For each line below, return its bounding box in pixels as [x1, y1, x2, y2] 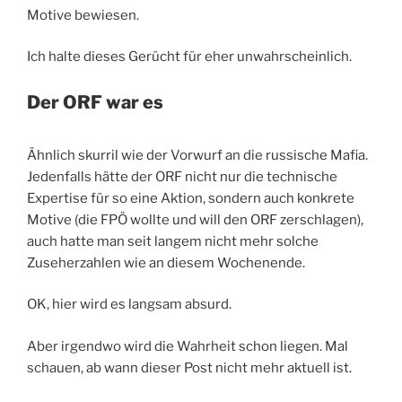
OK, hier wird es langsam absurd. [27, 296, 232, 313]
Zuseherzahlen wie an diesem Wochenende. [27, 254, 305, 271]
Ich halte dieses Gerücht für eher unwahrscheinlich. [27, 48, 352, 66]
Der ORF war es [27, 91, 163, 113]
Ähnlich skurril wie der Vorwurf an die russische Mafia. [27, 146, 368, 163]
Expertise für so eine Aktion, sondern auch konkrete [27, 189, 354, 206]
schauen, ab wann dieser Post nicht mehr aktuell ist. [27, 359, 352, 376]
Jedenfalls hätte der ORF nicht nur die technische [27, 168, 337, 185]
